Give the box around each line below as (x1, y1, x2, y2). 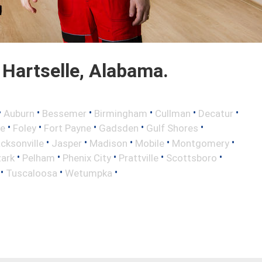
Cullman (155, 107, 191, 119)
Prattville (119, 152, 158, 164)
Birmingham (94, 107, 147, 119)
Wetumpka (65, 167, 112, 179)
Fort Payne (44, 122, 91, 134)
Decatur (198, 107, 233, 119)
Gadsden (99, 122, 139, 134)
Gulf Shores (146, 122, 198, 134)
